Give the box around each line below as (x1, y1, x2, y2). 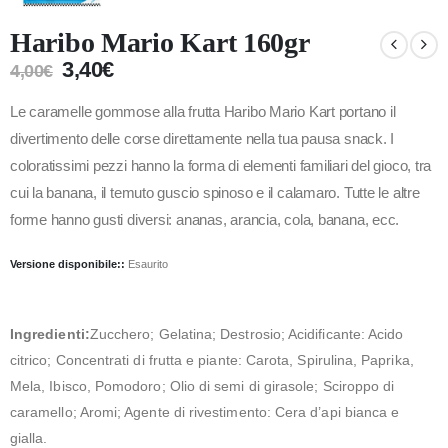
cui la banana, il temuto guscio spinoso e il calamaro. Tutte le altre (10, 185, 420, 202)
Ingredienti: (10, 325, 90, 342)
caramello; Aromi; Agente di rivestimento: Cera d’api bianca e (10, 403, 400, 420)
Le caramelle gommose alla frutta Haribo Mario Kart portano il (10, 104, 396, 121)
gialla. (10, 429, 48, 446)
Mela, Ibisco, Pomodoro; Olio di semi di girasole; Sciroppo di (10, 377, 395, 394)
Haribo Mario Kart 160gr (10, 26, 310, 58)
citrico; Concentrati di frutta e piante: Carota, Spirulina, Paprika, (10, 351, 414, 368)
